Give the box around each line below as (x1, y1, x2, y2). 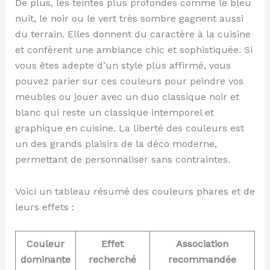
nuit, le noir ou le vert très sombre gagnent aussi (14, 12, 243, 24)
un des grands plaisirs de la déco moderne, (14, 137, 217, 149)
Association (175, 238, 228, 250)
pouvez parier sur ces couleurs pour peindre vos (14, 75, 243, 87)
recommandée (168, 254, 236, 266)
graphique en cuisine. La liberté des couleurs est (14, 122, 244, 134)
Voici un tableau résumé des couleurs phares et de (14, 185, 255, 197)
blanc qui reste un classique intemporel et (14, 106, 214, 118)
